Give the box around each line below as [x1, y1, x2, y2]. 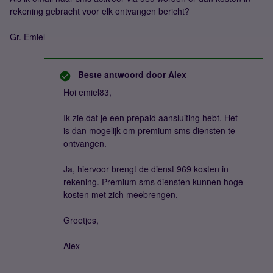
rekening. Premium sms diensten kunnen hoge [63, 175, 243, 188]
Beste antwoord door [78, 68, 166, 80]
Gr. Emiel [10, 30, 45, 43]
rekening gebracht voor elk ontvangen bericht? [10, 5, 190, 17]
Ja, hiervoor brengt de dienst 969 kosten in [63, 163, 229, 175]
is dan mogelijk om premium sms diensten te [63, 124, 235, 136]
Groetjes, [63, 214, 99, 226]
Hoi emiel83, [63, 86, 112, 98]
